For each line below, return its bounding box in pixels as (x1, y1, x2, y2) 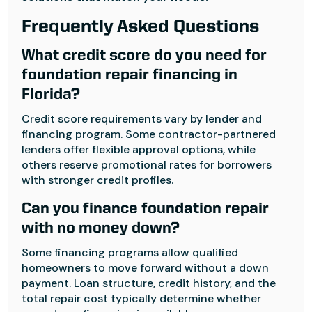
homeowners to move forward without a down (22, 260, 270, 275)
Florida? (22, 87, 81, 102)
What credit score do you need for (22, 48, 267, 63)
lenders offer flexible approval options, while (22, 142, 256, 157)
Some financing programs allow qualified (22, 245, 239, 260)
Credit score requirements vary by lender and (22, 111, 263, 126)
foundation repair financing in (22, 68, 238, 83)
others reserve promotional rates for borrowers (22, 157, 272, 172)
